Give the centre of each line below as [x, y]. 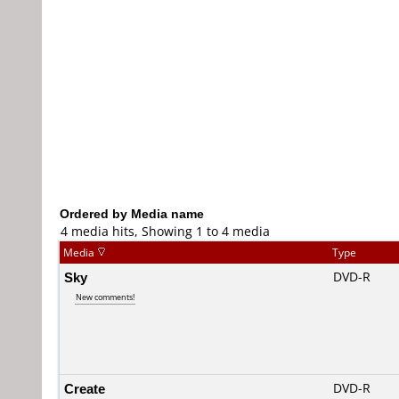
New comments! [105, 297]
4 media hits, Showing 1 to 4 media [165, 231]
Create [85, 388]
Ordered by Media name [132, 213]
